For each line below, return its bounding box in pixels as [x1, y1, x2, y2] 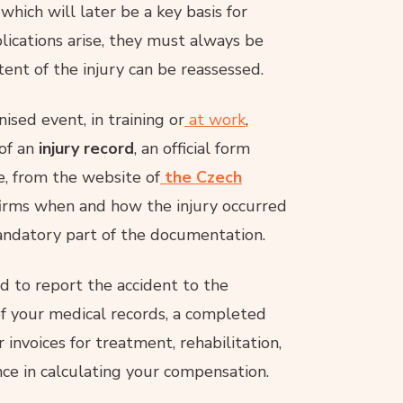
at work [189, 108, 246, 130]
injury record [39, 137, 134, 159]
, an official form [134, 137, 250, 159]
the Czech [165, 166, 242, 188]
